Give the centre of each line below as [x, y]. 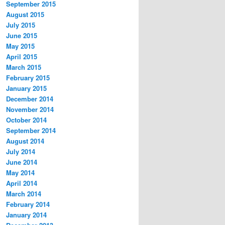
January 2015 [26, 88]
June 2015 [22, 35]
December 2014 [30, 98]
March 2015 [24, 67]
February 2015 [28, 77]
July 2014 [21, 151]
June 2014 [22, 162]
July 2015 [21, 25]
